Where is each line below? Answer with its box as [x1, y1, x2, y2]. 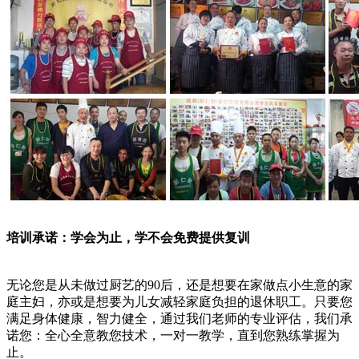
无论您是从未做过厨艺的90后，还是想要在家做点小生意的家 [6, 278, 353, 292]
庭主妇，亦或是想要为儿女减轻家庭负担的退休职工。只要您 [6, 295, 353, 309]
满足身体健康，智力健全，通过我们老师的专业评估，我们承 [6, 312, 353, 326]
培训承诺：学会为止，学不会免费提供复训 [6, 231, 250, 245]
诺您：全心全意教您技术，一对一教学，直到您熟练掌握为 [6, 329, 340, 343]
